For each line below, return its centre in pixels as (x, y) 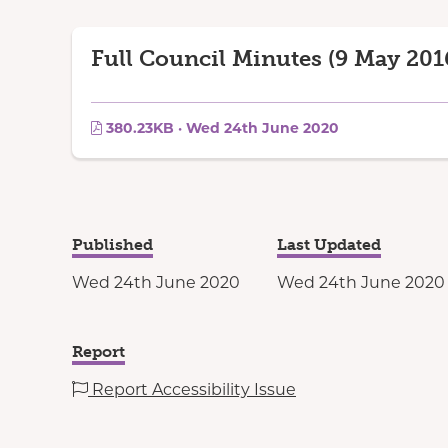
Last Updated (329, 245)
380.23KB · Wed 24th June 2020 (220, 128)
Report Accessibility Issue (192, 390)
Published (112, 245)
